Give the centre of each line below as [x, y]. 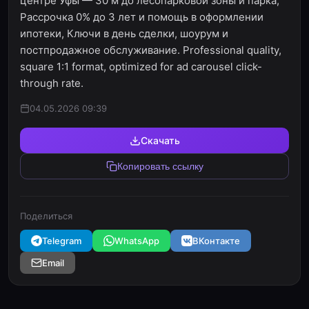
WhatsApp [137, 241]
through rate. [52, 83]
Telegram [62, 241]
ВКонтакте [216, 241]
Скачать [160, 140]
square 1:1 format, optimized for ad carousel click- [141, 67]
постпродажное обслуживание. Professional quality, [151, 50]
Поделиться [46, 216]
